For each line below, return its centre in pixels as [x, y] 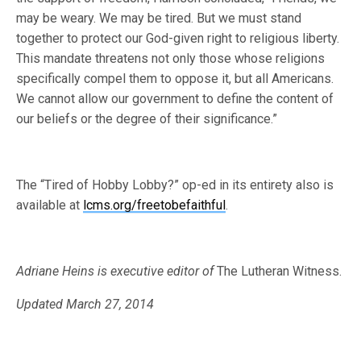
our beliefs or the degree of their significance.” [147, 119]
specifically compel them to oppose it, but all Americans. [175, 79]
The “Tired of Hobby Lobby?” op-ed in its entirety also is [175, 185]
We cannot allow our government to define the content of [175, 99]
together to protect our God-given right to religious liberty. [178, 38]
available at [50, 205]
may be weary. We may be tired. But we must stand [159, 18]
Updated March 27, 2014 [85, 304]
